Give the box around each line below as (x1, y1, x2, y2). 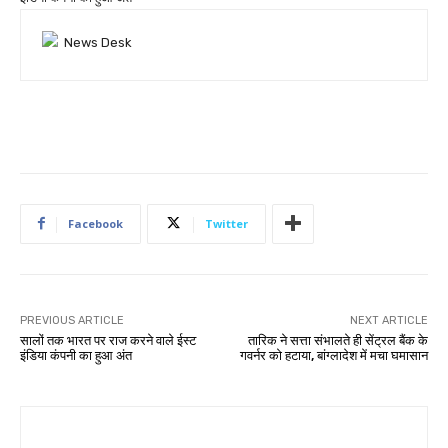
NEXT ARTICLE (349, 313, 428, 327)
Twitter (205, 215, 248, 231)
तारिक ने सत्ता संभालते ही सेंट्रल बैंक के (247, 332, 428, 348)
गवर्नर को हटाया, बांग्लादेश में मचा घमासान (239, 347, 428, 363)
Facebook (68, 215, 123, 231)
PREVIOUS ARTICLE (20, 313, 124, 327)
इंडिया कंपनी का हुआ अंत (20, 347, 132, 363)
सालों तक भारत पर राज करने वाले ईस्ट (20, 332, 196, 348)
